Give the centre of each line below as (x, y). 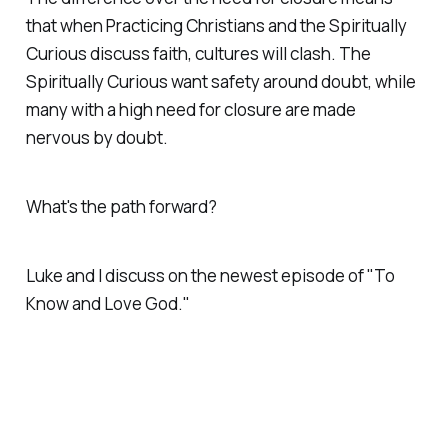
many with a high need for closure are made (190, 109)
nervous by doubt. (96, 137)
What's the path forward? (121, 206)
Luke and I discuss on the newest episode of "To (210, 275)
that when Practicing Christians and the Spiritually (216, 25)
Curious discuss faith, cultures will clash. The (198, 53)
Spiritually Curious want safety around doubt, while (220, 81)
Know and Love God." (107, 303)
